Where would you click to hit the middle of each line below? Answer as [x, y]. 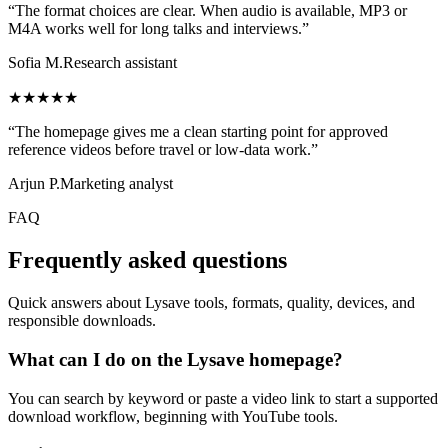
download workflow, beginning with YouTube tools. [173, 416]
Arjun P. [34, 184]
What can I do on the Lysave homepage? [175, 359]
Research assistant [120, 63]
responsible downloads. [82, 321]
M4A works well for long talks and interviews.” [158, 29]
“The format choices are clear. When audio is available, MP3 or [207, 11]
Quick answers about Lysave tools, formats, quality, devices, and [211, 303]
